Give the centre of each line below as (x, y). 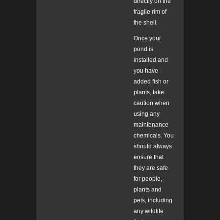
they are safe (151, 168)
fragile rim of (150, 12)
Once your (147, 39)
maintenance (151, 125)
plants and (148, 190)
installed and (151, 60)
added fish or (151, 82)
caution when (151, 103)
